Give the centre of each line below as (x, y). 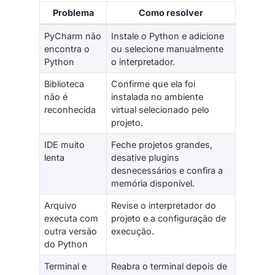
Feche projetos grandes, (162, 144)
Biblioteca (64, 83)
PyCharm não (73, 36)
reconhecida (70, 109)
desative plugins (145, 157)
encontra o (67, 48)
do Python (66, 244)
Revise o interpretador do (164, 205)
